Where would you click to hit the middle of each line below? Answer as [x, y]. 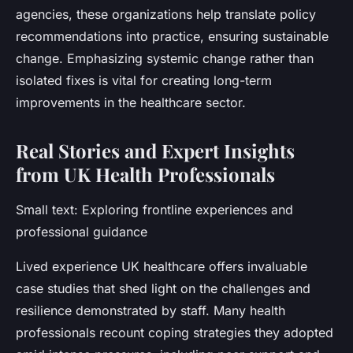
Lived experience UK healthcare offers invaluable [162, 267]
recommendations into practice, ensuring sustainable [172, 37]
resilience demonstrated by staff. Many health [150, 311]
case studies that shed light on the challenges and [163, 289]
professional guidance [82, 232]
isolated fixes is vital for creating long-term [144, 81]
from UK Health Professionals [145, 175]
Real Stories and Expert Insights [155, 151]
